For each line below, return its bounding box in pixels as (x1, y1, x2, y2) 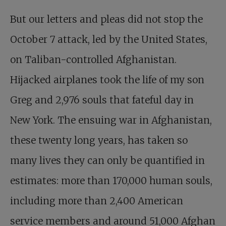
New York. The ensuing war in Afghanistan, (10, 114, 212, 127)
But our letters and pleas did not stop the (10, 13, 203, 26)
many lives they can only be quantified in (10, 154, 205, 167)
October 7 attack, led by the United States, (10, 33, 207, 46)
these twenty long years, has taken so (10, 134, 188, 147)
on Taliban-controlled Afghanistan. (10, 53, 177, 66)
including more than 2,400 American (10, 195, 183, 207)
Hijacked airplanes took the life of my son (10, 74, 204, 86)
